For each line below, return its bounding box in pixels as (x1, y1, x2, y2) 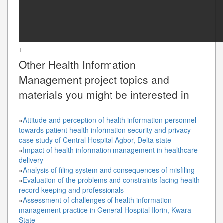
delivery (19, 154, 43, 165)
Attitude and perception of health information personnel (23, 114, 196, 125)
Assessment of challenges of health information (23, 194, 172, 205)
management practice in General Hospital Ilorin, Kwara (19, 204, 191, 215)
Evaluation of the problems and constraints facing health (23, 174, 200, 185)
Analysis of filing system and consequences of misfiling (23, 164, 195, 175)
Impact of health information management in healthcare (23, 144, 198, 155)
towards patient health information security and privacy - (19, 124, 195, 135)
